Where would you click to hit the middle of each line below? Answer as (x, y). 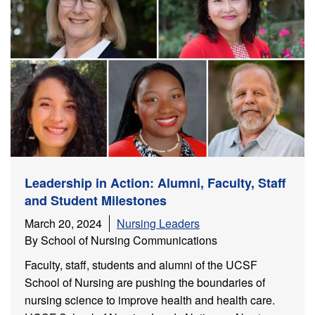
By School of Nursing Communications (121, 240)
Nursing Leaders (158, 224)
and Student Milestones (96, 201)
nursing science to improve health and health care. (151, 300)
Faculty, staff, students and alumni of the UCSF (141, 265)
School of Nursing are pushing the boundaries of (145, 283)
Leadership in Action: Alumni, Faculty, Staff (155, 183)
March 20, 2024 (63, 224)
